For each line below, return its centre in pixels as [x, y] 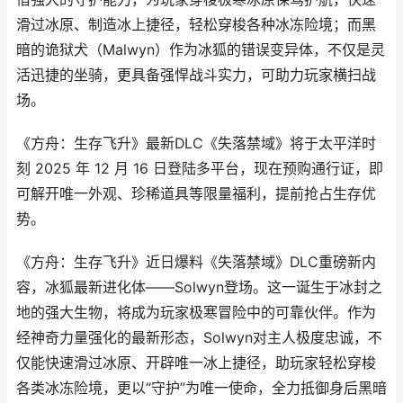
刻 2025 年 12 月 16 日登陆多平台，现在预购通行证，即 [200, 169]
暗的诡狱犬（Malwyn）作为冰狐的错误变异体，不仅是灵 [201, 50]
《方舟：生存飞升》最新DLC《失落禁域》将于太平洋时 [196, 143]
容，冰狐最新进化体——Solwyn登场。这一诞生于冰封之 [199, 287]
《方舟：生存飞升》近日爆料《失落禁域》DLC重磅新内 [196, 262]
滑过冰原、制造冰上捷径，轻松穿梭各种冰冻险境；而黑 [196, 25]
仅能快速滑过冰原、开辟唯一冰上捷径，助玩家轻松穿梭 [196, 363]
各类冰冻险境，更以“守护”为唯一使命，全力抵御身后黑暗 [201, 388]
